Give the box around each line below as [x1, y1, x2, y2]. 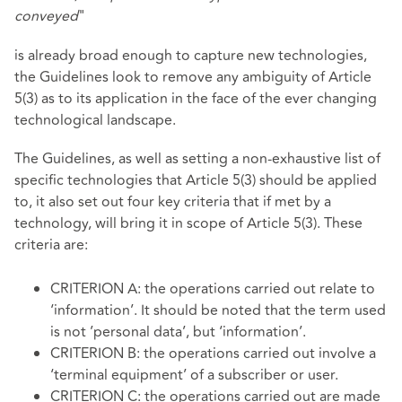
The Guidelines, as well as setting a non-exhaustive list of [14, 147, 380, 170]
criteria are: [14, 233, 88, 256]
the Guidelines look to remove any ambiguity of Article [14, 66, 371, 88]
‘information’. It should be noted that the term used [50, 300, 386, 322]
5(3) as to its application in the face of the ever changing [14, 87, 377, 109]
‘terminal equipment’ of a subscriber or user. [50, 364, 338, 387]
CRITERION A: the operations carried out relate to [50, 278, 375, 301]
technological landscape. [14, 109, 176, 131]
